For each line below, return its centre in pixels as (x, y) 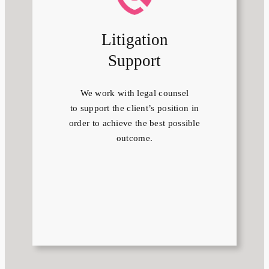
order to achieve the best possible (134, 123)
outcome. (134, 138)
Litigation (134, 40)
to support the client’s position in (134, 108)
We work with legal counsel (134, 93)
